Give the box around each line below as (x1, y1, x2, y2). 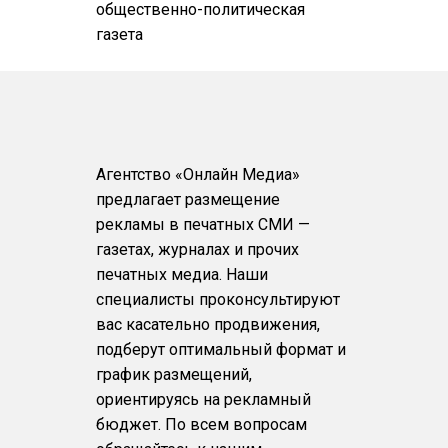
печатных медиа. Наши (95, 265, 268, 285)
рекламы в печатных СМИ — (95, 215, 310, 235)
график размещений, (95, 365, 252, 385)
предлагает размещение (95, 190, 280, 210)
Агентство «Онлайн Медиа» (95, 165, 300, 185)
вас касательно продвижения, (95, 315, 320, 335)
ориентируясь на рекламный (95, 390, 311, 410)
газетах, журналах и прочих (95, 240, 299, 260)
